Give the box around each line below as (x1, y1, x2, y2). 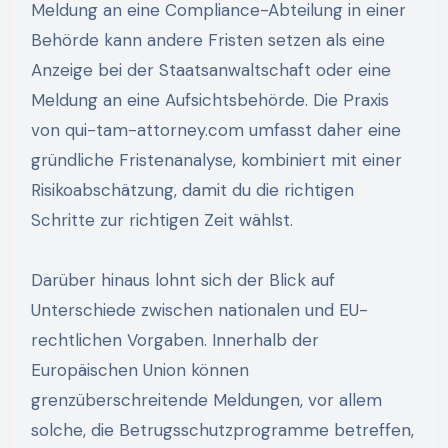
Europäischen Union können (30, 358, 249, 381)
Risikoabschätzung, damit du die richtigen (30, 178, 354, 201)
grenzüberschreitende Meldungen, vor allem (30, 388, 382, 411)
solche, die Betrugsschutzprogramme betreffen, (30, 418, 414, 441)
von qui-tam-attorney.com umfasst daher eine (30, 118, 401, 141)
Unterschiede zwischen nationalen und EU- (30, 298, 368, 321)
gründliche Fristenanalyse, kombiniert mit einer (30, 148, 402, 171)
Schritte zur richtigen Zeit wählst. (30, 208, 293, 231)
